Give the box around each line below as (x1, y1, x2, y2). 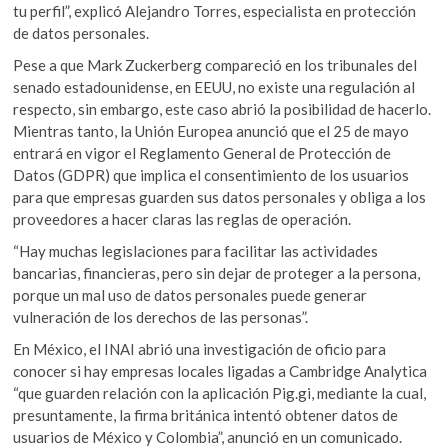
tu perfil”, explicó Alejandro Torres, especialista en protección (13, 2, 417, 21)
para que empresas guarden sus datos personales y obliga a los (13, 188, 427, 207)
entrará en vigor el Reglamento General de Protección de (13, 144, 392, 163)
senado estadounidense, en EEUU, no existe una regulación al (13, 78, 416, 97)
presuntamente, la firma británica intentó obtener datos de (13, 406, 399, 425)
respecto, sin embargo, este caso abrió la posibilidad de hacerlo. (13, 100, 432, 119)
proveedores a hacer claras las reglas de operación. (13, 210, 352, 229)
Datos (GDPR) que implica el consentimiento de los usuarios (13, 166, 410, 185)
